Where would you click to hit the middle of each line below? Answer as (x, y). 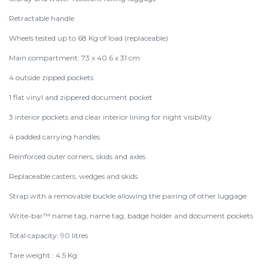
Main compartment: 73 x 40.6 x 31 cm (74, 58)
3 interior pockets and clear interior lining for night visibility (110, 117)
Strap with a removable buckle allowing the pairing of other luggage (128, 196)
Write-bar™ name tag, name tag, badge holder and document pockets (131, 216)
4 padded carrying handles (54, 137)
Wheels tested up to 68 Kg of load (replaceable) (89, 38)
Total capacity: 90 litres (48, 235)
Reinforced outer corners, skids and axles (77, 156)
